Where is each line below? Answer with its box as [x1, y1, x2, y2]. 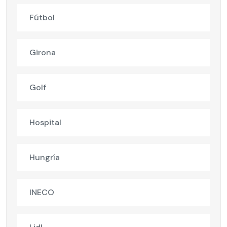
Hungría [29, 152, 60, 163]
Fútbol [29, 12, 55, 23]
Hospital [29, 117, 61, 128]
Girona [29, 47, 56, 58]
